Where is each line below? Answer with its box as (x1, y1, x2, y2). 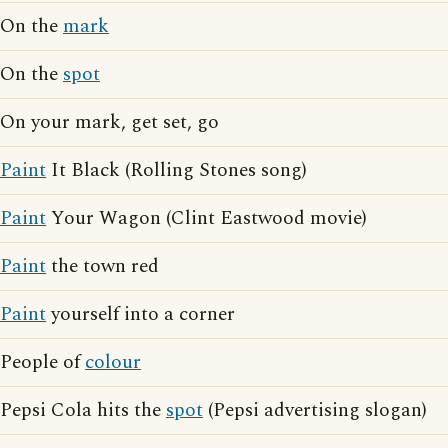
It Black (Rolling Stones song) (46, 156, 307, 185)
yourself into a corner (46, 300, 235, 329)
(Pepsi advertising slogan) (203, 396, 427, 425)
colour (85, 348, 141, 377)
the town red (46, 252, 159, 281)
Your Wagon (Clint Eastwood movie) (46, 204, 367, 233)
